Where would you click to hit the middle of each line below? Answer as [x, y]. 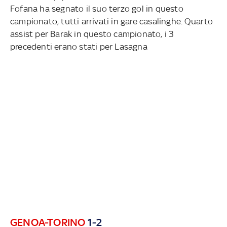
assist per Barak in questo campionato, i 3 [92, 34]
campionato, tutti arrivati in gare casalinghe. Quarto [112, 21]
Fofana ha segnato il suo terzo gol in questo [97, 8]
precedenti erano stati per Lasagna [79, 46]
